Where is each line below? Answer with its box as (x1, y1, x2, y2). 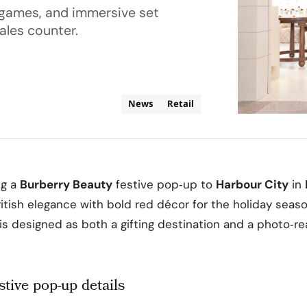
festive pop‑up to (112, 176, 216, 192)
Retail (167, 97, 195, 110)
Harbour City (216, 176, 288, 192)
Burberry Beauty (20, 176, 112, 192)
